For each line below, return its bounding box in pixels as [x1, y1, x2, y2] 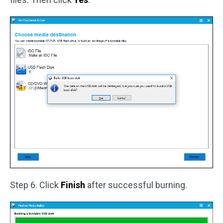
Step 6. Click [10, 179, 61, 190]
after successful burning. [85, 179, 187, 190]
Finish [61, 179, 85, 190]
